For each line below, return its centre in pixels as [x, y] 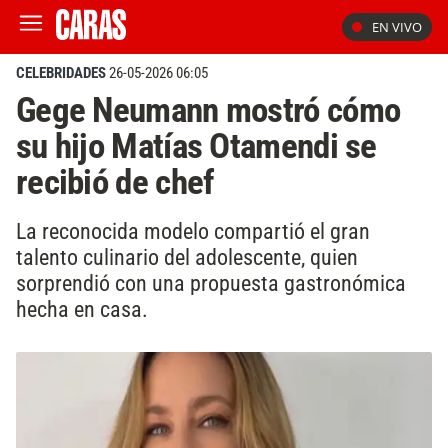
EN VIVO [397, 27]
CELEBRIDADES [61, 73]
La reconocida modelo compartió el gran [193, 230]
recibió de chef [115, 182]
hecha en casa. [82, 308]
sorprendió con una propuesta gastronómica [211, 282]
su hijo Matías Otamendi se [196, 146]
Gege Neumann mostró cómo [208, 110]
